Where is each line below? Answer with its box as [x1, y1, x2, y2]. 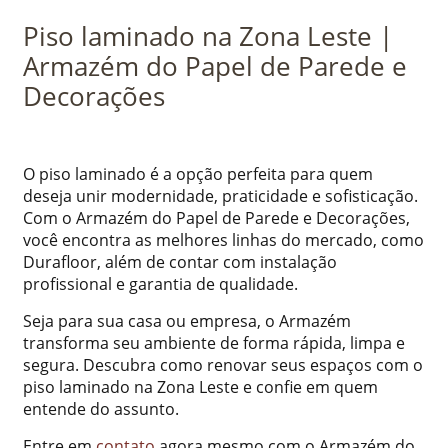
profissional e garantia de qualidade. [23, 272, 298, 295]
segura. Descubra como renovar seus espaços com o [23, 353, 423, 376]
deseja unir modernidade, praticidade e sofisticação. [23, 184, 418, 207]
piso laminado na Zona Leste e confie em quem [23, 375, 378, 398]
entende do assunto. [23, 397, 179, 420]
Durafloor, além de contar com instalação [23, 250, 337, 273]
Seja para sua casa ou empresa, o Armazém [23, 309, 351, 332]
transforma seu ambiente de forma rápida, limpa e [23, 331, 405, 354]
